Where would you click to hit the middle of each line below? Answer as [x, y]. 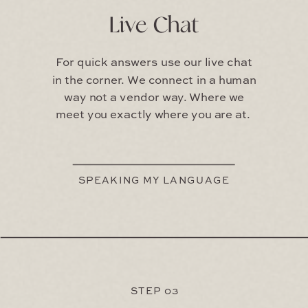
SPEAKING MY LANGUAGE [154, 180]
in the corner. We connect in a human [154, 80]
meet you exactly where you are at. [154, 115]
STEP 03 [155, 291]
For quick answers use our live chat [154, 63]
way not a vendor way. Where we [154, 98]
